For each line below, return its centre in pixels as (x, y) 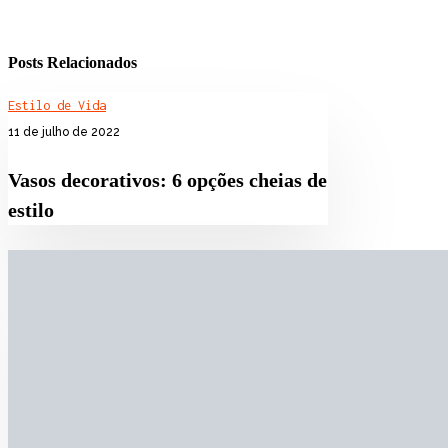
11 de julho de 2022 (64, 132)
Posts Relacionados (72, 62)
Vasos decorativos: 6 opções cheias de (167, 180)
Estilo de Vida (57, 106)
